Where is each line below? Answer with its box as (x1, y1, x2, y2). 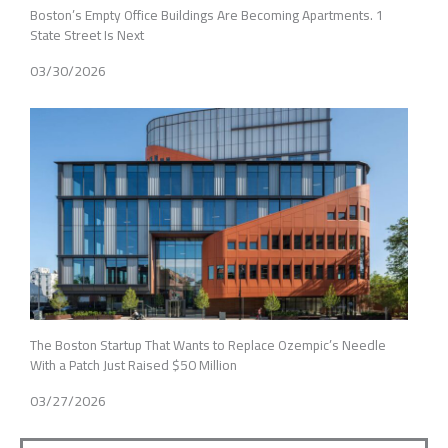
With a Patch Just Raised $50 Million (30, 352, 237, 379)
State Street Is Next (30, 21, 144, 48)
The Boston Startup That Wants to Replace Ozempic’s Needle (30, 332, 386, 359)
